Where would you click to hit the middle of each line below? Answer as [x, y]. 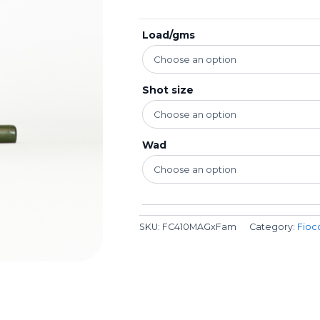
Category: [274, 226]
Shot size [168, 90]
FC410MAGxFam [200, 226]
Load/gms [169, 35]
